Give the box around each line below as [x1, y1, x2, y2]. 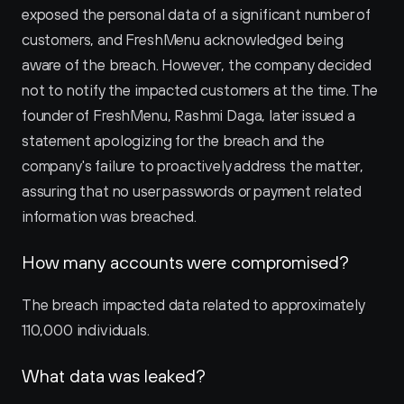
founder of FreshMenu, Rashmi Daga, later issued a [22, 106, 355, 124]
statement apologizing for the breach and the [22, 132, 325, 150]
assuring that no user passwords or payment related [22, 182, 362, 200]
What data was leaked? [22, 365, 206, 386]
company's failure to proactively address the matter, [22, 157, 364, 175]
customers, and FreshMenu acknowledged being [22, 31, 344, 49]
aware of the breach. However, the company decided [22, 56, 372, 74]
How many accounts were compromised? [22, 252, 349, 272]
